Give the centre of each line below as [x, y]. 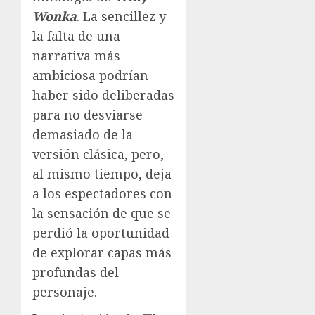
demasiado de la [83, 134]
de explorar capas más [102, 252]
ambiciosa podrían [90, 75]
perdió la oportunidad [101, 232]
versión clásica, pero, [98, 154]
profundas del [76, 272]
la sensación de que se [102, 213]
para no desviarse [88, 114]
